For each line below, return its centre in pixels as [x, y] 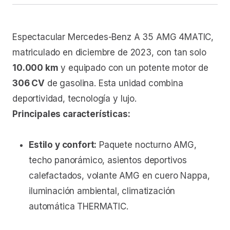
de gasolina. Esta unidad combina [114, 83]
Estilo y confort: [63, 145]
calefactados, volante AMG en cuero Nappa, [119, 176]
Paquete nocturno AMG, [147, 145]
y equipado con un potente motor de [133, 68]
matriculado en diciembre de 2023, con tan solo [109, 53]
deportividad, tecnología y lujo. [74, 99]
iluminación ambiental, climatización [102, 191]
